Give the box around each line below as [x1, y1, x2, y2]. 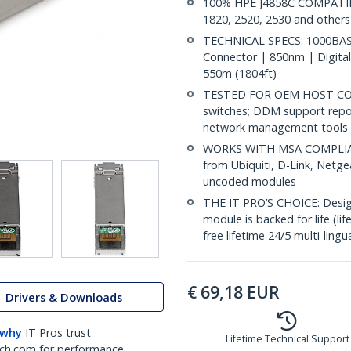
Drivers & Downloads [5, 289, 122, 305]
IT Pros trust [25, 325, 91, 340]
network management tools [203, 120, 348, 135]
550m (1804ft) [203, 66, 277, 81]
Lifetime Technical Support [225, 332, 349, 346]
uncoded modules [203, 174, 296, 189]
